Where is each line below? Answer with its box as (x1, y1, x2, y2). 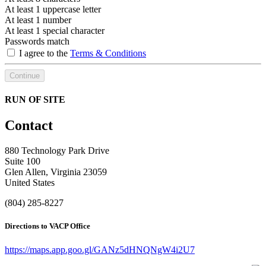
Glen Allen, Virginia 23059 (5, 167, 107, 178)
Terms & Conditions (70, 47, 146, 58)
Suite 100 (5, 156, 40, 167)
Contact (5, 118, 53, 134)
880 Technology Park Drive (5, 145, 109, 156)
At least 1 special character (5, 25, 104, 36)
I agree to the (17, 47, 70, 58)
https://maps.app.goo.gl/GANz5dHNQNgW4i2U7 (5, 244, 195, 255)
